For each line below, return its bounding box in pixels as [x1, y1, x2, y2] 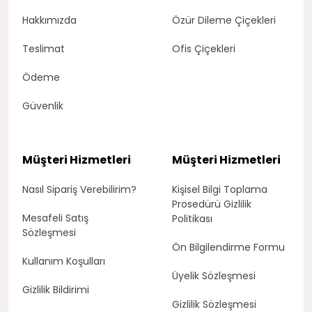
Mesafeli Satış [22, 210, 88, 225]
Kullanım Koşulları [22, 253, 105, 268]
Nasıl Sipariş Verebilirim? [22, 182, 136, 196]
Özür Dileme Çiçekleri [171, 13, 276, 27]
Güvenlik [22, 98, 63, 113]
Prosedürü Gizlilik [171, 196, 251, 211]
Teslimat [22, 41, 65, 56]
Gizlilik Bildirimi [22, 282, 89, 297]
